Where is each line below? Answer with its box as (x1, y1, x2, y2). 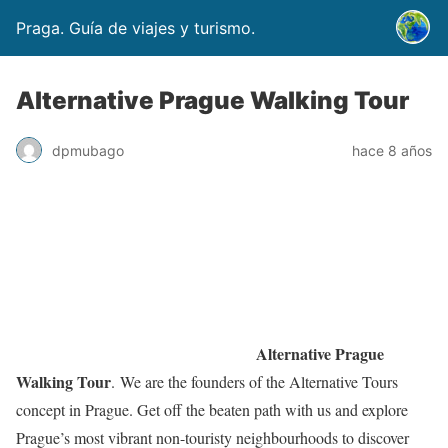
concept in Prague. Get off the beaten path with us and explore (16, 399, 408, 420)
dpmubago (52, 141, 124, 159)
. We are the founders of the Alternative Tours (111, 371, 398, 392)
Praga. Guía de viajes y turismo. (16, 18, 255, 38)
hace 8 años (352, 141, 432, 159)
